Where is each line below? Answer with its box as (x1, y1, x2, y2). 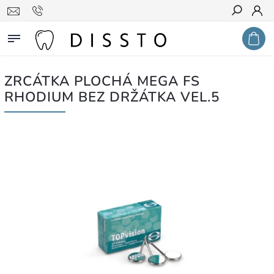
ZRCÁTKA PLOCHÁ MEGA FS (4, 72, 200, 91)
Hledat (231, 28, 261, 37)
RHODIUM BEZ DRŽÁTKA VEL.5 (4, 87, 220, 106)
